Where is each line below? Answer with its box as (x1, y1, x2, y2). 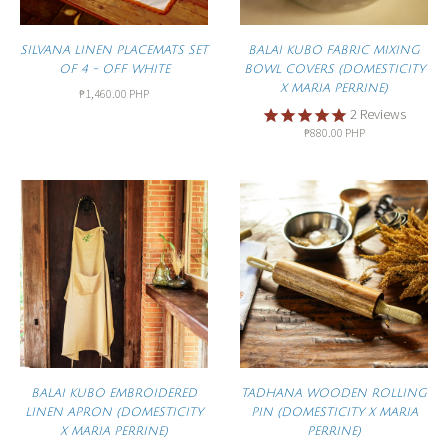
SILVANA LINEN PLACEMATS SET (20, 44, 208, 58)
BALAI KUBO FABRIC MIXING (248, 44, 420, 58)
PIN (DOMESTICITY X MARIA (250, 406, 418, 420)
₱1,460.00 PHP (79, 86, 149, 102)
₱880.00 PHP (303, 125, 365, 141)
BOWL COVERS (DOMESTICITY (243, 63, 425, 77)
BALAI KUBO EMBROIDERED (31, 387, 197, 401)
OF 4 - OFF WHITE (58, 63, 170, 77)
